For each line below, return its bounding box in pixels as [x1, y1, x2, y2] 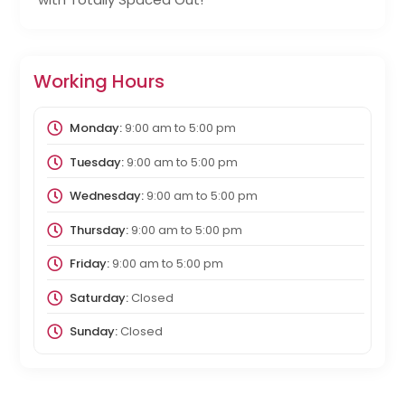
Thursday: [69, 221, 128, 239]
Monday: [69, 119, 122, 137]
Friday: [69, 255, 109, 273]
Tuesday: [69, 153, 124, 171]
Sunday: [69, 323, 118, 341]
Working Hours [33, 69, 165, 95]
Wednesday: [69, 187, 144, 205]
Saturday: [69, 288, 128, 306]
